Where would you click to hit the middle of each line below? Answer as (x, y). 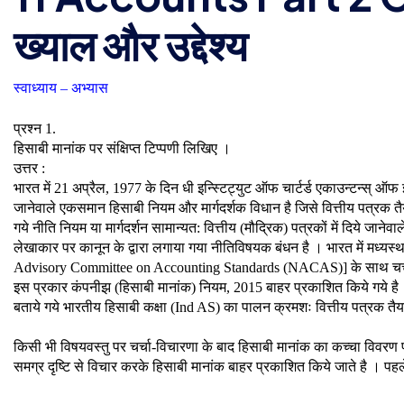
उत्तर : (29, 168)
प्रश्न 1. (35, 128)
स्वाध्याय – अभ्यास (61, 88)
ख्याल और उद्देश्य (131, 45)
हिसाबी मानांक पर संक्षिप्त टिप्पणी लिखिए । (122, 148)
